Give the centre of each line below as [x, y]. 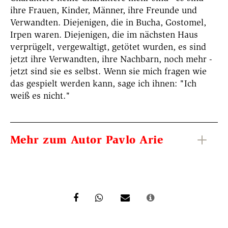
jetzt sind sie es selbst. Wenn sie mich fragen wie [108, 72]
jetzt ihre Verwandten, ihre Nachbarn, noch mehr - [111, 59]
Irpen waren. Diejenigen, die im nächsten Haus [104, 35]
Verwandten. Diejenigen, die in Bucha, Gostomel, [108, 23]
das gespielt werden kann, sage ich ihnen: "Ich [103, 84]
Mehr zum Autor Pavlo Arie [87, 140]
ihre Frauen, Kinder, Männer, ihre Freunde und [104, 10]
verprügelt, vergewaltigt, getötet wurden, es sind [108, 47]
